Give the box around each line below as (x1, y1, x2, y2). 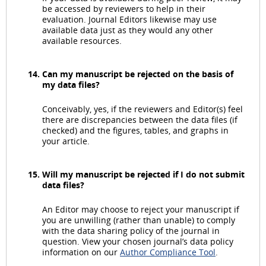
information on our (42, 246, 120, 258)
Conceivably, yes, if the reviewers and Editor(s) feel (42, 103, 243, 115)
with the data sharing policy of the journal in (42, 225, 220, 237)
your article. (42, 135, 90, 147)
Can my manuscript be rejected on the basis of (42, 68, 233, 80)
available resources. (42, 34, 122, 46)
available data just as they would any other (42, 24, 213, 36)
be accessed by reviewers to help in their (42, 2, 205, 14)
